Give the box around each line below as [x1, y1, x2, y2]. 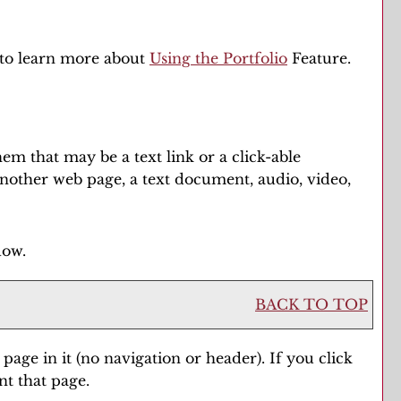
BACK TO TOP [255, 295, 368, 313]
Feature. [287, 49, 351, 67]
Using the [149, 49, 223, 67]
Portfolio [223, 49, 287, 67]
